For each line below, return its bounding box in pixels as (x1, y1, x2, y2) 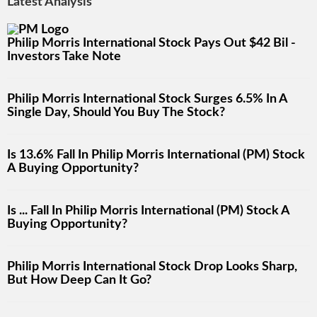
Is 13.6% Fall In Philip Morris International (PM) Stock (7, 149, 305, 162)
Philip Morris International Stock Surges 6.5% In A (7, 93, 287, 106)
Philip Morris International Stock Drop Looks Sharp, (7, 260, 297, 274)
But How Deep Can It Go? (7, 274, 151, 287)
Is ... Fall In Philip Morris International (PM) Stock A (7, 204, 289, 218)
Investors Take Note (7, 50, 121, 64)
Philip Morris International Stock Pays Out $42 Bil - (7, 37, 296, 50)
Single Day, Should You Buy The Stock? (7, 106, 225, 120)
